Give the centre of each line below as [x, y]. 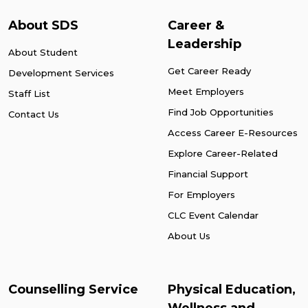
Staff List [29, 94]
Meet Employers [206, 92]
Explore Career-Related [223, 154]
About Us [189, 236]
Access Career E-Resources [233, 133]
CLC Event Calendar [213, 216]
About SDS [43, 26]
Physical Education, [232, 290]
